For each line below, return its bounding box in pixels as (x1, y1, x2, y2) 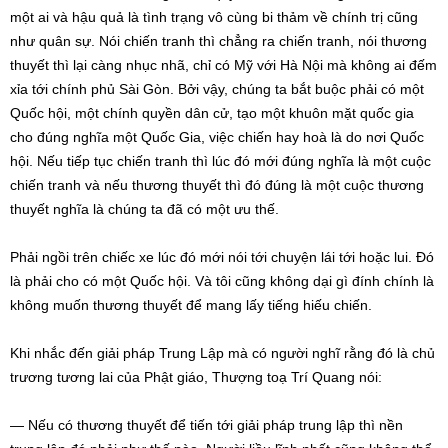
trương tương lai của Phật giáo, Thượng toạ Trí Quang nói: (10, 369, 382, 385)
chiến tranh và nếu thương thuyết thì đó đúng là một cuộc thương (10, 177, 424, 193)
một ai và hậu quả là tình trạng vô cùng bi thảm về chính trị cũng (10, 9, 418, 25)
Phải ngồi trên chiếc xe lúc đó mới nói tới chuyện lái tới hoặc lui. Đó (10, 249, 434, 265)
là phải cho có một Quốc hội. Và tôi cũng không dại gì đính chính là (10, 273, 434, 289)
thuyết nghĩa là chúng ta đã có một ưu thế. (10, 201, 279, 217)
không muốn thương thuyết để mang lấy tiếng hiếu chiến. (10, 297, 372, 313)
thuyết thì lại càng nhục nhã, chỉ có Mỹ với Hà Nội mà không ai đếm (10, 57, 437, 73)
